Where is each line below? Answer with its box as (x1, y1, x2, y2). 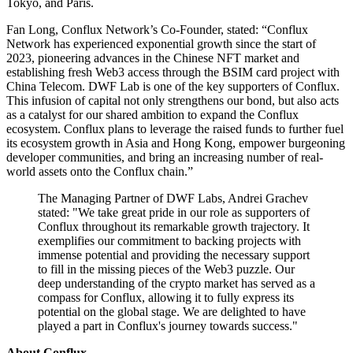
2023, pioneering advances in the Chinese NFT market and (6, 50, 299, 65)
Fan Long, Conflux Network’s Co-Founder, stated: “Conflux (6, 22, 308, 36)
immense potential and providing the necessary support (38, 247, 310, 262)
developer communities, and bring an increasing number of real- (6, 150, 323, 164)
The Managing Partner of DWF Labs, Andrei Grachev (38, 191, 308, 205)
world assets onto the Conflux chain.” (6, 164, 193, 178)
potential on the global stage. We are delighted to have (38, 304, 306, 318)
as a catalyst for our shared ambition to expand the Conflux (6, 107, 299, 121)
